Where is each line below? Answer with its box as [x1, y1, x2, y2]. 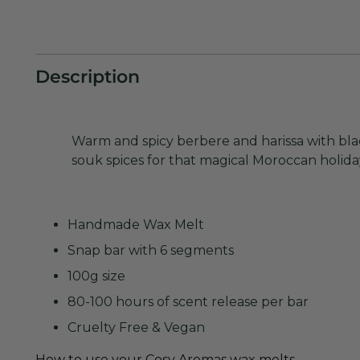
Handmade [67, 217, 144, 233]
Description [35, 66, 141, 88]
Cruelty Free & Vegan [67, 320, 206, 336]
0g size [81, 268, 126, 284]
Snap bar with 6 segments [67, 243, 235, 259]
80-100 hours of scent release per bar [67, 294, 309, 310]
